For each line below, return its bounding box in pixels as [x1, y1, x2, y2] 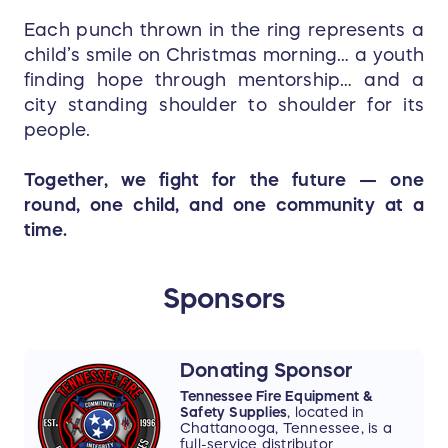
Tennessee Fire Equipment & [180, 389, 374, 404]
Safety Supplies [180, 405, 288, 420]
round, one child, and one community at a [24, 196, 424, 215]
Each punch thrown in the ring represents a [24, 21, 424, 40]
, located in [287, 405, 365, 420]
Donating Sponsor [180, 360, 353, 381]
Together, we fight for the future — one [24, 171, 424, 190]
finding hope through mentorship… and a [24, 71, 424, 90]
